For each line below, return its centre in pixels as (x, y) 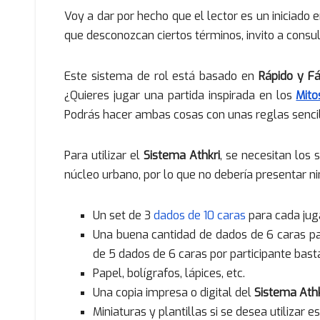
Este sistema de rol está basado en (162, 76)
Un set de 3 (123, 216)
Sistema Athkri (182, 156)
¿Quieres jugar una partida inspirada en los (180, 96)
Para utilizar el (104, 156)
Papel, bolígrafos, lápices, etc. (169, 274)
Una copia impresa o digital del (174, 293)
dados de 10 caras (200, 216)
